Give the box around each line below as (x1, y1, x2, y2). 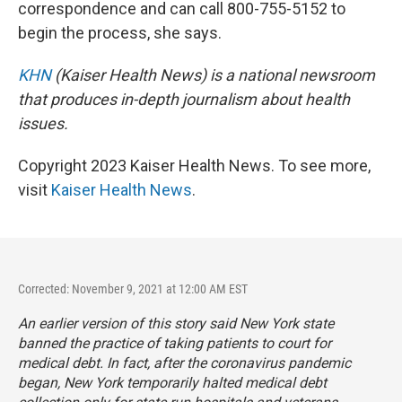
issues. (18, 114, 68, 133)
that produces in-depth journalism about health (18, 90, 350, 109)
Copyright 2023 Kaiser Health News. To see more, (18, 156, 371, 175)
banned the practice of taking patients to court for (18, 335, 331, 352)
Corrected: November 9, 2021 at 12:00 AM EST (18, 282, 248, 296)
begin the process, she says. (18, 23, 222, 42)
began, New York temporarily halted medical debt (18, 374, 327, 391)
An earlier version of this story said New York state (18, 315, 334, 332)
